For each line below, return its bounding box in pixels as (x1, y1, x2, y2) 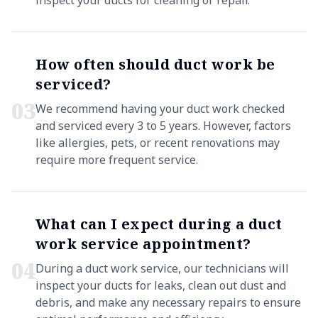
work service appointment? (35, 234, 251, 253)
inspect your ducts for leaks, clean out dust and (35, 278, 286, 293)
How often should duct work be (35, 55, 275, 74)
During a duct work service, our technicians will (35, 261, 289, 276)
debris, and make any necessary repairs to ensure (35, 295, 301, 310)
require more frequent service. (35, 152, 198, 168)
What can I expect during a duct (35, 214, 283, 234)
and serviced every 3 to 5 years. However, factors (35, 118, 291, 133)
